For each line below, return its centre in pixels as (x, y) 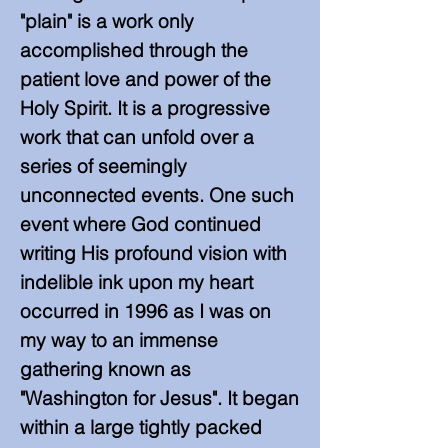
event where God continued (140, 224)
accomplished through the (134, 50)
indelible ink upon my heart (136, 282)
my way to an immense (119, 340)
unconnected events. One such (157, 195)
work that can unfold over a (137, 137)
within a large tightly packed (141, 427)
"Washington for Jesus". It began (159, 398)
